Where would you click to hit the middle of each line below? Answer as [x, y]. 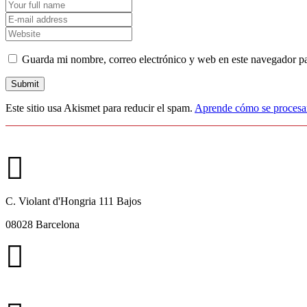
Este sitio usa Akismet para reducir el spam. [100, 108]
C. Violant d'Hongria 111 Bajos [73, 201]
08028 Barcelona [42, 225]
